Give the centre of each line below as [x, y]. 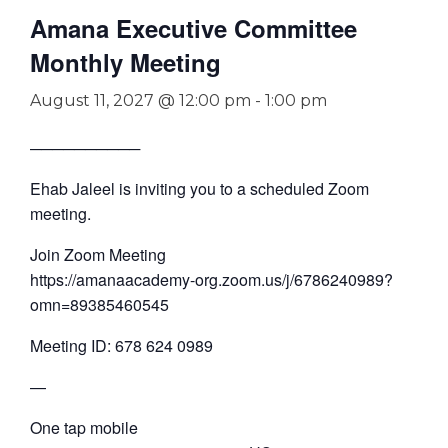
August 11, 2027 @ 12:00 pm [140, 100]
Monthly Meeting [125, 62]
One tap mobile [84, 427]
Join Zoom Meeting [98, 254]
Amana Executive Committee [193, 28]
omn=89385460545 [99, 304]
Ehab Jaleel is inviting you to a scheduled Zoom [199, 188]
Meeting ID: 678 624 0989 [121, 345]
